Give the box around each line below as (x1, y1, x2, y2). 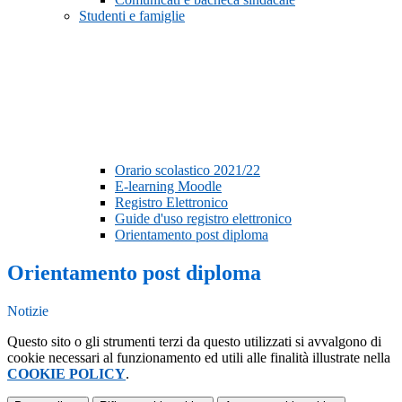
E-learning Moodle (115, 179, 222, 195)
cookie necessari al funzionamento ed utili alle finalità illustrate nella (7, 350, 390, 366)
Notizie (7, 303, 48, 319)
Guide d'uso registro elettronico (115, 211, 292, 227)
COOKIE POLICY (7, 366, 126, 382)
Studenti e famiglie (79, 8, 185, 24)
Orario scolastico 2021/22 (115, 162, 260, 179)
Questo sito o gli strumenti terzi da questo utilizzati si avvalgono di (7, 334, 381, 350)
